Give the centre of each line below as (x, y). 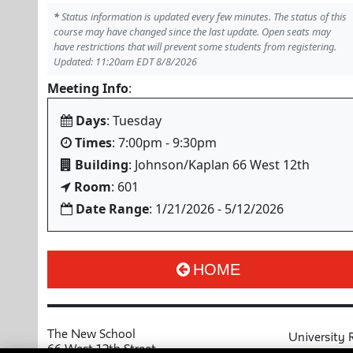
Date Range (112, 209)
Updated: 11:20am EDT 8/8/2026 (125, 61)
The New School (91, 334)
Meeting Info (88, 88)
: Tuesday (134, 121)
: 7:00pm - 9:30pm (164, 143)
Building (102, 165)
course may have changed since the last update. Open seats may (192, 32)
